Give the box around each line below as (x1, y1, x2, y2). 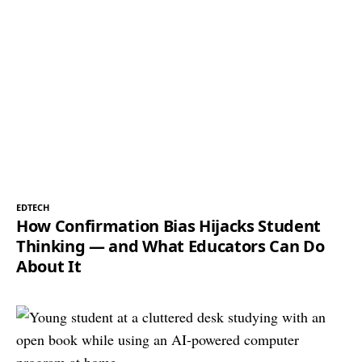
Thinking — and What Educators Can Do (16, 234, 325, 257)
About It (16, 255, 82, 277)
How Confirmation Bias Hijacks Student (16, 214, 322, 237)
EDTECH (16, 200, 49, 213)
